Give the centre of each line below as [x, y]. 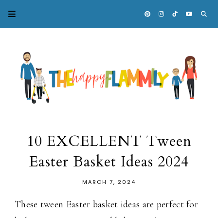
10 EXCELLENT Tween [109, 142]
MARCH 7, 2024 [109, 182]
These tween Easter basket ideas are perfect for [107, 205]
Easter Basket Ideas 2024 [109, 162]
